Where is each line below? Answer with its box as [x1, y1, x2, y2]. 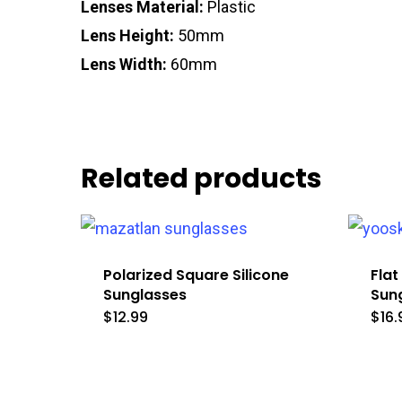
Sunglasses [103, 284, 187, 306]
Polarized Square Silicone [103, 265, 289, 286]
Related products [81, 160, 322, 198]
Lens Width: [81, 55, 167, 74]
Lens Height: [81, 26, 174, 46]
